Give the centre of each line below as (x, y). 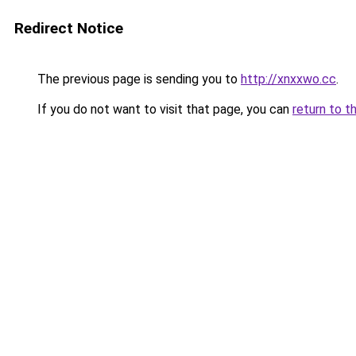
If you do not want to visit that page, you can (163, 109)
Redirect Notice (69, 28)
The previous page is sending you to (137, 79)
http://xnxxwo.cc (288, 79)
